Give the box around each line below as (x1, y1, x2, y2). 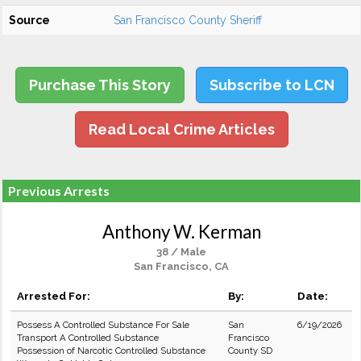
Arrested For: (17, 289, 90, 302)
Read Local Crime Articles (88, 121, 275, 138)
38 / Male (156, 246, 206, 258)
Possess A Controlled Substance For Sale (17, 319, 189, 330)
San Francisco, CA (134, 260, 229, 272)
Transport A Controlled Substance (17, 332, 159, 343)
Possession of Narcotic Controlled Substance (17, 345, 205, 356)
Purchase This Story (28, 77, 171, 93)
